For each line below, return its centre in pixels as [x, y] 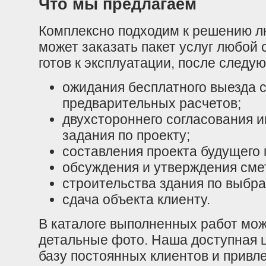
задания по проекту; [126, 135]
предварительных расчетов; [152, 103]
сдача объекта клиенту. [136, 199]
